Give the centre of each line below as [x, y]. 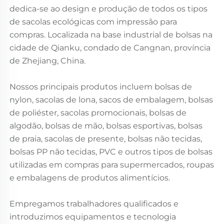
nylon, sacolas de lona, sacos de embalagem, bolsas [111, 99]
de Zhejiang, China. [47, 60]
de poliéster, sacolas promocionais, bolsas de [98, 112]
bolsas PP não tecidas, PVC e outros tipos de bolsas [111, 151]
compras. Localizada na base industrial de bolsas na [111, 34]
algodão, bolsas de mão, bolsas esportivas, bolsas [106, 125]
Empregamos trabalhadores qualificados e [94, 203]
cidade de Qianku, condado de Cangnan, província [110, 47]
